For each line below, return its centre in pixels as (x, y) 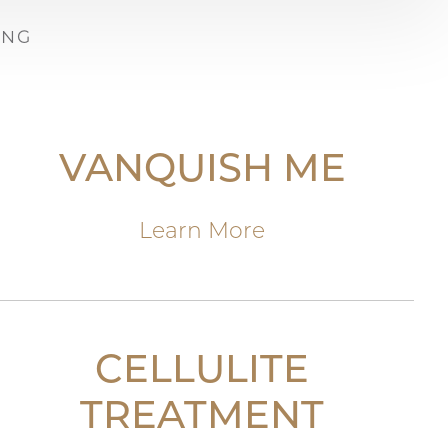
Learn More (202, 232)
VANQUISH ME (202, 171)
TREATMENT (202, 418)
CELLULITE (202, 372)
